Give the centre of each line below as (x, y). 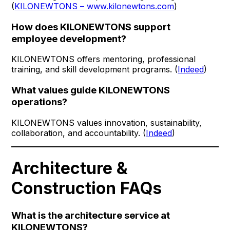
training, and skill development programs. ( (95, 70)
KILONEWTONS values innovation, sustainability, (107, 122)
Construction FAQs (87, 188)
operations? (40, 102)
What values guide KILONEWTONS (91, 90)
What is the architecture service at (91, 215)
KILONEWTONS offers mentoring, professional (104, 59)
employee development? (69, 39)
